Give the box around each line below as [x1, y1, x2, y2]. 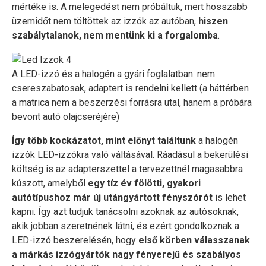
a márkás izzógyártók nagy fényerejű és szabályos [12, 248, 241, 260]
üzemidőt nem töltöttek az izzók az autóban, [12, 15, 198, 27]
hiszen [198, 15, 228, 27]
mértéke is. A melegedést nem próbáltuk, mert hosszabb [12, 1, 248, 12]
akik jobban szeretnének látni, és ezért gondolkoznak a [12, 220, 239, 232]
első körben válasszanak [138, 234, 250, 246]
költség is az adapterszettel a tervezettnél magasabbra [12, 163, 243, 175]
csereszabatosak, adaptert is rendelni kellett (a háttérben [12, 82, 249, 94]
